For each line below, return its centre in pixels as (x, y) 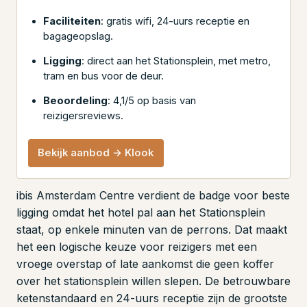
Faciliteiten (72, 21)
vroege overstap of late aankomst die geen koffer (145, 263)
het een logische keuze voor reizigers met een (137, 246)
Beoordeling (76, 100)
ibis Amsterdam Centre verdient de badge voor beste (153, 195)
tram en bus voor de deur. (104, 76)
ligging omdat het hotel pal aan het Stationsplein (141, 212)
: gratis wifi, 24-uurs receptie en (175, 21)
